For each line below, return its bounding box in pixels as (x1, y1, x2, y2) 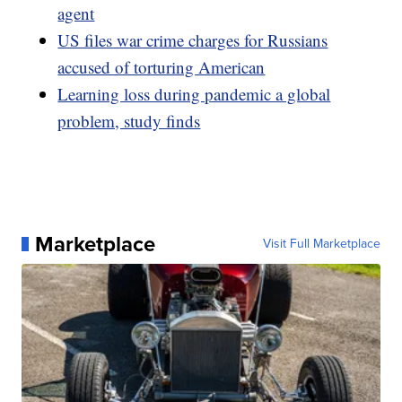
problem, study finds (57, 109, 201, 133)
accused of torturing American (57, 56, 266, 79)
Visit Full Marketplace (262, 234, 380, 254)
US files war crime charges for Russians (57, 29, 328, 52)
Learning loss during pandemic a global (57, 83, 331, 106)
